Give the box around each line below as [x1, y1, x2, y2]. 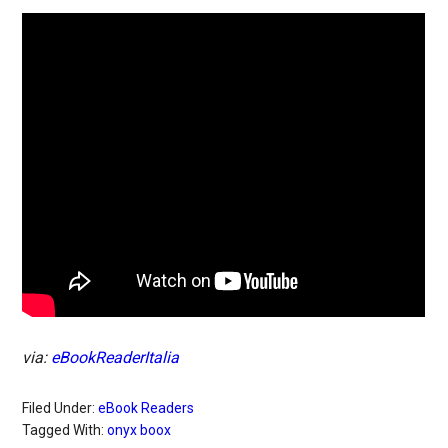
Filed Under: [22, 400, 99, 416]
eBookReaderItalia [51, 348, 180, 367]
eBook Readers [98, 400, 195, 416]
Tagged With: [22, 422, 108, 438]
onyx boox [107, 422, 172, 438]
